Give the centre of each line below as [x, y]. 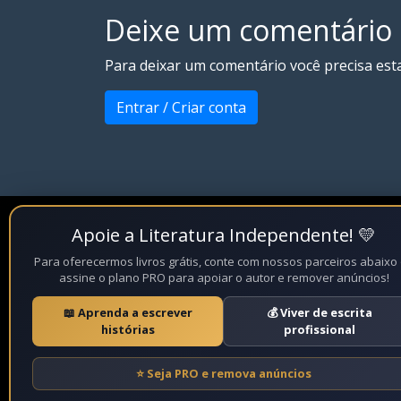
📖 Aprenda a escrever [128, 312]
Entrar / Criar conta [181, 107]
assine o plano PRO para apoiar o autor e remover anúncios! [224, 277]
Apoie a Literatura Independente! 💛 [224, 235]
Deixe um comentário [248, 30]
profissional [319, 329]
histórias [128, 329]
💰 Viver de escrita [319, 312]
